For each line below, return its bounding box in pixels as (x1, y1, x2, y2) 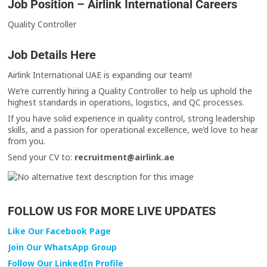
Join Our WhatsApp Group (8, 241, 117, 253)
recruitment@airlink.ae (74, 151, 175, 163)
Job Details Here (8, 48, 97, 63)
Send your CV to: (8, 151, 75, 163)
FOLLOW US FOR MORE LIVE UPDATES (8, 204, 216, 219)
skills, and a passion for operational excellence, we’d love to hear (8, 124, 259, 136)
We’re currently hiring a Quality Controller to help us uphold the (8, 85, 253, 97)
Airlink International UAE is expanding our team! (8, 69, 193, 81)
